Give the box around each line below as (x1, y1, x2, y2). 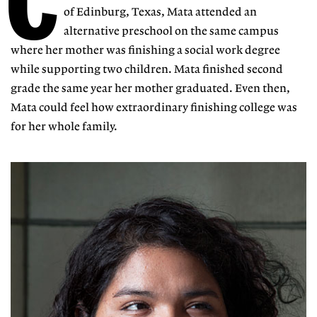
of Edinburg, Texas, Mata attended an (64, 6, 257, 18)
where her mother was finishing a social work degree (11, 44, 280, 57)
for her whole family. (11, 120, 117, 133)
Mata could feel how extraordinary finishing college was (11, 101, 297, 114)
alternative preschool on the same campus (64, 25, 279, 38)
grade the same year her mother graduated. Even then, (11, 82, 290, 95)
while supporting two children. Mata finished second (11, 63, 283, 76)
